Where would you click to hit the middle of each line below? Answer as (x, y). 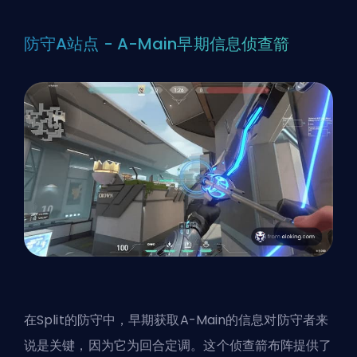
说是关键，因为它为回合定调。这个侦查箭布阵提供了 (178, 346)
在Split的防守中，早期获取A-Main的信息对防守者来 (176, 320)
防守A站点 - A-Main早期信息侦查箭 (157, 44)
